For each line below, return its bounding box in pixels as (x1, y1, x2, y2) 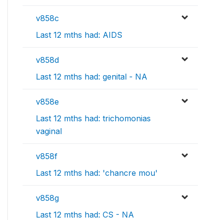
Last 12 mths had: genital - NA (36, 72, 147, 82)
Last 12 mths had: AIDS (36, 30, 122, 40)
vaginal (36, 126, 62, 137)
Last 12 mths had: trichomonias (36, 113, 151, 124)
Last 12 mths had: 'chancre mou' (36, 168, 158, 178)
